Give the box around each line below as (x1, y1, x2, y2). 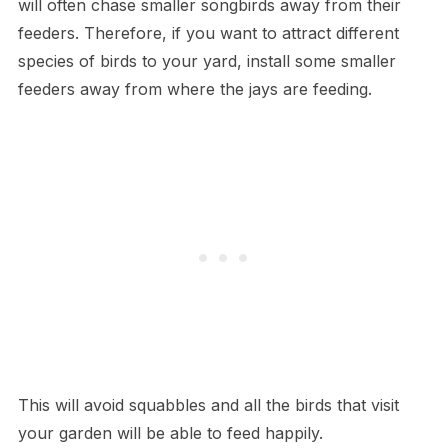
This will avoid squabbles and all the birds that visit (17, 395, 399, 416)
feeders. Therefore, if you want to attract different (17, 23, 399, 44)
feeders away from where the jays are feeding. (17, 79, 372, 100)
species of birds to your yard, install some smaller (17, 51, 396, 72)
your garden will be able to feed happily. (17, 423, 323, 444)
